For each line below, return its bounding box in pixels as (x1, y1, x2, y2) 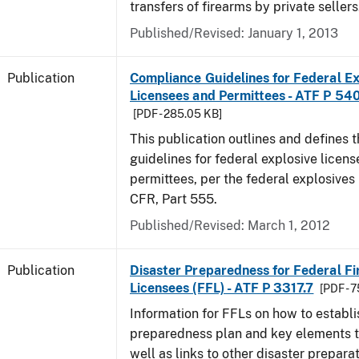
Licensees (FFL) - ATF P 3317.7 (130, 280, 314, 296)
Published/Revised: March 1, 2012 (130, 218, 330, 233)
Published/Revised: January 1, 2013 (130, 26, 338, 41)
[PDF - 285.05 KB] (133, 107, 222, 120)
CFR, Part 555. (130, 192, 217, 207)
